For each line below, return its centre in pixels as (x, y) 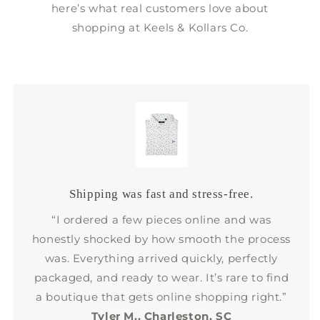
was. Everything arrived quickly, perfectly (161, 258)
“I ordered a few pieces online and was (161, 219)
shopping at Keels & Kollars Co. (160, 27)
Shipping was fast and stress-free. (161, 194)
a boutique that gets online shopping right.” (161, 296)
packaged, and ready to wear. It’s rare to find (161, 277)
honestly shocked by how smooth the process (161, 239)
